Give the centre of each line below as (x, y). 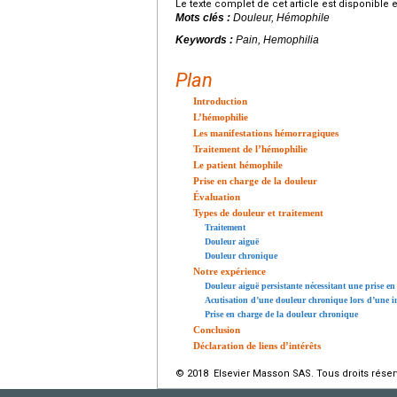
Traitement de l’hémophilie (250, 148)
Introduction (220, 101)
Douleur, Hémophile (281, 17)
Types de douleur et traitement (258, 212)
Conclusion (217, 329)
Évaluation (217, 196)
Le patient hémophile (238, 164)
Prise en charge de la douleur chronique (281, 314)
